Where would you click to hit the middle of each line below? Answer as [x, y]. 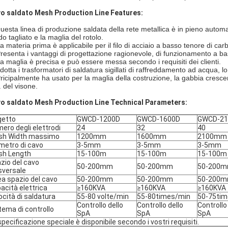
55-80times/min [164, 196]
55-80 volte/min [103, 196]
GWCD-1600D [159, 119]
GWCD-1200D [98, 119]
